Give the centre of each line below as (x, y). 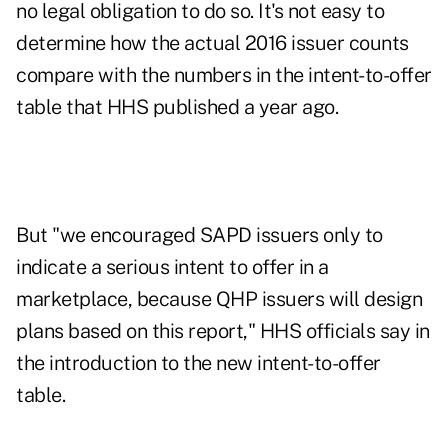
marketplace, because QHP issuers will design (219, 299)
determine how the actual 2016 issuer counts (212, 43)
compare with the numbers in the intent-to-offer (224, 75)
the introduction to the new (136, 363)
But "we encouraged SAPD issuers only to (199, 235)
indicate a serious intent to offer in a (172, 267)
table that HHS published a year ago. (177, 107)
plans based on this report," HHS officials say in (223, 331)
